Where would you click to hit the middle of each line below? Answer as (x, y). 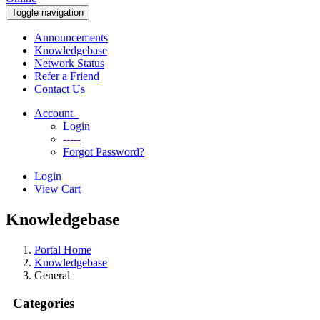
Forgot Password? (104, 152)
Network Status (69, 63)
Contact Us (60, 89)
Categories (40, 303)
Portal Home (63, 249)
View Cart (57, 189)
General (52, 275)
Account (56, 113)
